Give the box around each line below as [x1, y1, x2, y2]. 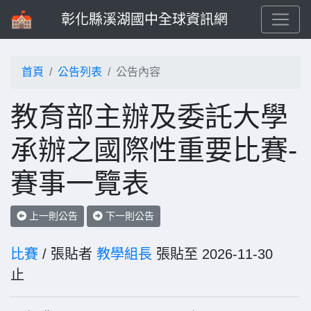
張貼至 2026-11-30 [152, 246, 273, 262]
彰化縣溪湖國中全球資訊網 [61, 12, 228, 27]
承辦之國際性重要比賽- [10, 135, 297, 165]
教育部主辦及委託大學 [10, 101, 288, 132]
